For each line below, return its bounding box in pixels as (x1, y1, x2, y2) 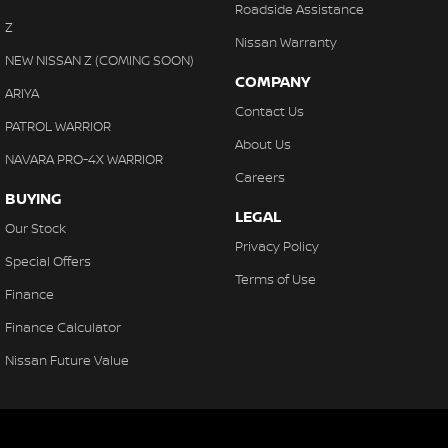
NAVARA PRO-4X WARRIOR (5, 149, 163, 168)
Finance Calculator (5, 317, 121, 336)
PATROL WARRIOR (5, 116, 111, 135)
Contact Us (234, 101, 304, 120)
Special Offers (5, 251, 91, 270)
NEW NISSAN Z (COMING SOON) (5, 50, 194, 69)
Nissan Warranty (234, 32, 337, 51)
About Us (234, 134, 291, 153)
